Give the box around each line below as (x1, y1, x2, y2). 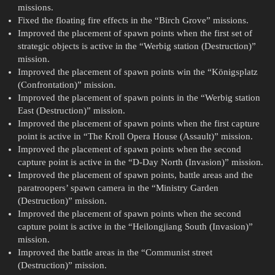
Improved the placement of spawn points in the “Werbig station (17, 93, 260, 103)
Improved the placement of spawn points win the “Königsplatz (17, 67, 258, 77)
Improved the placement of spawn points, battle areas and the (17, 170, 253, 180)
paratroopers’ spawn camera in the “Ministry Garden (17, 183, 219, 193)
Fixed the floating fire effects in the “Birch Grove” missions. (17, 15, 249, 26)
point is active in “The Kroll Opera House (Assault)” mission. (17, 131, 253, 142)
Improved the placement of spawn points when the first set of (17, 28, 252, 39)
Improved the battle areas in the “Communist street (17, 247, 212, 258)
